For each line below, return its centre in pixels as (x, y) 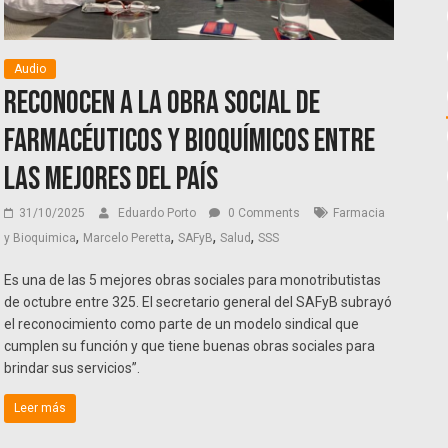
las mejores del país (111, 180)
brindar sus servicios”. (72, 368)
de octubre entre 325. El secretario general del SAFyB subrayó (198, 302)
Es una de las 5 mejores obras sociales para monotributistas (193, 280)
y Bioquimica (40, 238)
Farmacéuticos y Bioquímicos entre (190, 142)
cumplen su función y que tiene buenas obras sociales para (190, 346)
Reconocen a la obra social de (162, 104)
